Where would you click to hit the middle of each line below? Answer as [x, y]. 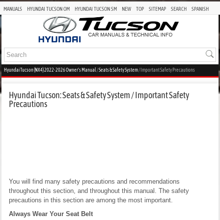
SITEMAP [157, 9]
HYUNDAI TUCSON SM [96, 9]
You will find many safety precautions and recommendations [94, 181]
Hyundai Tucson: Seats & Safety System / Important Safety [99, 95]
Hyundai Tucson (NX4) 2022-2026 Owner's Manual [50, 70]
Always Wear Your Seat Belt [51, 214]
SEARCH [179, 9]
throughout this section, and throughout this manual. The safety [99, 191]
